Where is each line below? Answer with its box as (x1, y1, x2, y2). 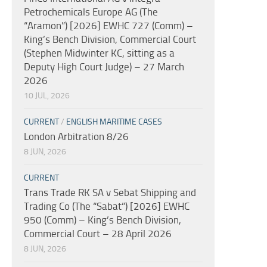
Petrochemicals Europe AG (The (24, 5, 158, 18)
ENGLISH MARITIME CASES (66, 116, 162, 127)
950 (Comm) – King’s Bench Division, (24, 213, 181, 226)
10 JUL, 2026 (24, 90, 70, 101)
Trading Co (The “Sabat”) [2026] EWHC (24, 200, 190, 212)
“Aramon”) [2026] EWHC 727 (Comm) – (24, 19, 193, 32)
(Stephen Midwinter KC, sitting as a (24, 46, 175, 59)
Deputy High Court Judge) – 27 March (24, 60, 184, 73)
